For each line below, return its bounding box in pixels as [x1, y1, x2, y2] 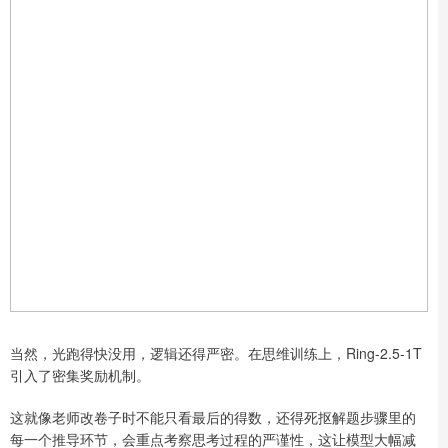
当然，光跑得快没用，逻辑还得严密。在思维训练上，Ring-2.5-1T [10, 342, 422, 363]
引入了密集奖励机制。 [10, 364, 150, 385]
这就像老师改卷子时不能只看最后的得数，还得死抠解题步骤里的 [10, 406, 416, 427]
